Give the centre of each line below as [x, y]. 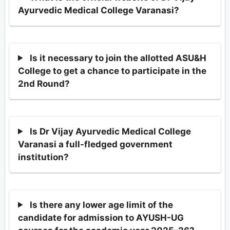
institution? [43, 157]
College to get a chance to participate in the [112, 71]
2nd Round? [44, 83]
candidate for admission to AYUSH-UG [101, 217]
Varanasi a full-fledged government [95, 144]
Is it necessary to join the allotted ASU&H [118, 58]
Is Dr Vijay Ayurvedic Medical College [111, 131]
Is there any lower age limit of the [102, 205]
